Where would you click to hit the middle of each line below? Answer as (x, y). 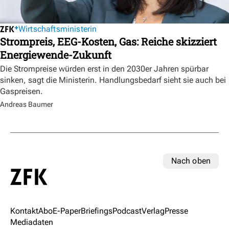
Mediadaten (32, 222)
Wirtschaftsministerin (58, 29)
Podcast (127, 211)
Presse (176, 211)
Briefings (97, 211)
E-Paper (67, 211)
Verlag (153, 211)
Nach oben (191, 161)
